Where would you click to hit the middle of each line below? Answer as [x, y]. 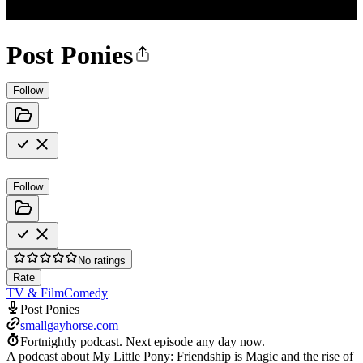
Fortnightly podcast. [71, 341]
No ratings [102, 260]
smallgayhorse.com [69, 325]
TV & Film [35, 293]
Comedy [86, 293]
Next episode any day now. [195, 341]
